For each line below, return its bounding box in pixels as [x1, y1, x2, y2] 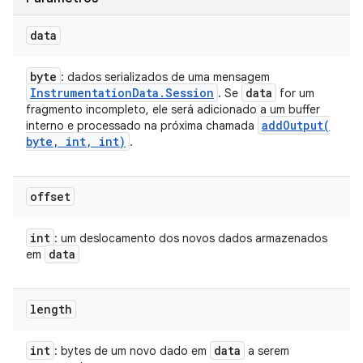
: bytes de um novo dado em [54, 344, 210, 358]
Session [165, 85, 214, 100]
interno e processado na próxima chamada [26, 118, 258, 133]
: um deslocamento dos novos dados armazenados [54, 231, 327, 246]
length [30, 301, 72, 317]
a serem [245, 344, 289, 358]
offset [30, 189, 70, 204]
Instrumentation [30, 85, 132, 100]
